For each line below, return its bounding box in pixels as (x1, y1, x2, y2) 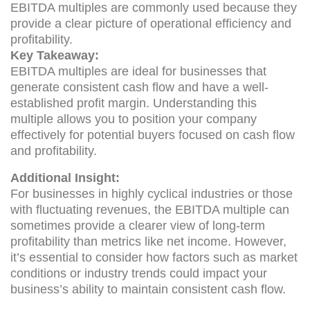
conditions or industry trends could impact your (10, 266, 267, 280)
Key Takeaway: (10, 48, 99, 62)
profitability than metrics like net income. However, (10, 234, 286, 248)
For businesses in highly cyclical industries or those (10, 186, 293, 201)
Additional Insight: (10, 170, 120, 185)
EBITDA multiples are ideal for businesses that (10, 64, 266, 78)
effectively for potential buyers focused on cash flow (10, 127, 295, 142)
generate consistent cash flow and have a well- (10, 80, 268, 94)
